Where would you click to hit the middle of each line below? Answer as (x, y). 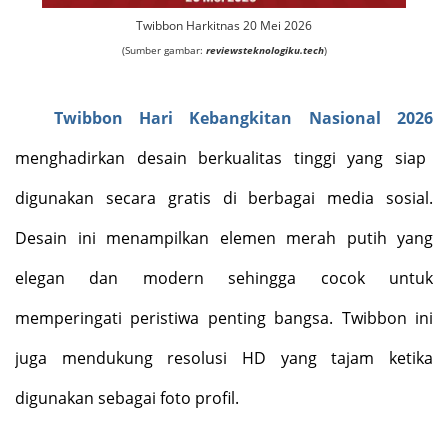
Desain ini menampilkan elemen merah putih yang (224, 237)
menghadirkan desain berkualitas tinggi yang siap (220, 157)
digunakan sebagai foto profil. (127, 397)
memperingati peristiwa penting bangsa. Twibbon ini (224, 317)
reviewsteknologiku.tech (264, 50)
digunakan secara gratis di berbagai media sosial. (224, 197)
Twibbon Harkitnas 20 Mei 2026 (224, 25)
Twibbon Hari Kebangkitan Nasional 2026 (243, 117)
